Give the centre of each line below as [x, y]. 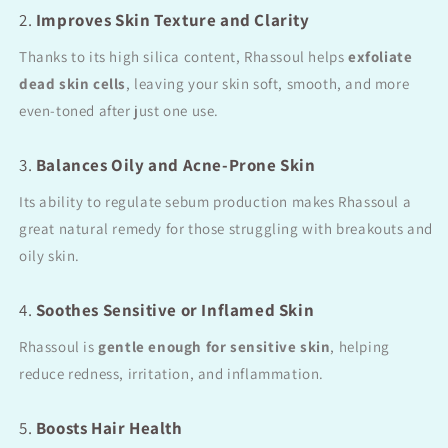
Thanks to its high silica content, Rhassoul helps [183, 57]
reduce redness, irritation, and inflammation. [172, 374]
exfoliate [380, 57]
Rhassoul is [59, 347]
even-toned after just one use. [119, 111]
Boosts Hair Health [109, 428]
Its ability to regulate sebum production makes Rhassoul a [215, 202]
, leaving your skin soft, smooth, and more [268, 84]
